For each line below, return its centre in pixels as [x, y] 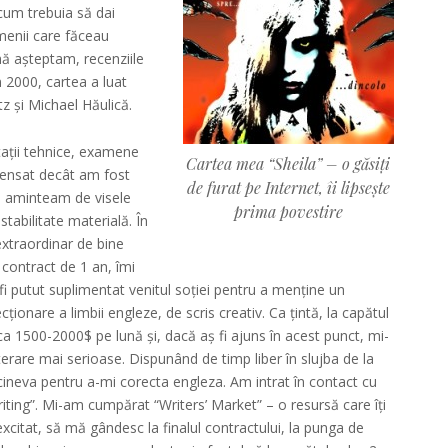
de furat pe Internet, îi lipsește [288, 188]
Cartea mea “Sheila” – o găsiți [288, 164]
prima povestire [288, 212]
